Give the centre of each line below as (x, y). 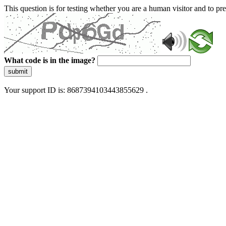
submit (18, 71)
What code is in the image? (50, 60)
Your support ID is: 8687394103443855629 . (76, 90)
